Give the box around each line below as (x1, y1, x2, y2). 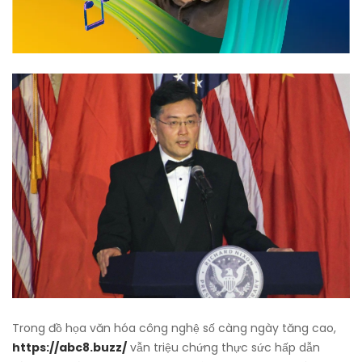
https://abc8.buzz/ (12, 339, 127, 356)
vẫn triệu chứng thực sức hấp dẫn (127, 339, 320, 356)
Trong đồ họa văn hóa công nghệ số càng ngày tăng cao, (12, 320, 336, 337)
